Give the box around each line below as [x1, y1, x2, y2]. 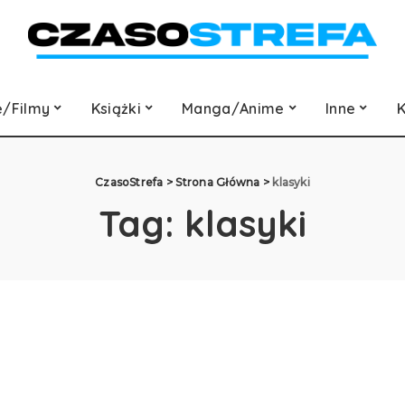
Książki [90, 99, 141, 118]
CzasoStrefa [95, 175, 164, 189]
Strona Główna [175, 175, 260, 189]
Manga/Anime [182, 99, 285, 118]
